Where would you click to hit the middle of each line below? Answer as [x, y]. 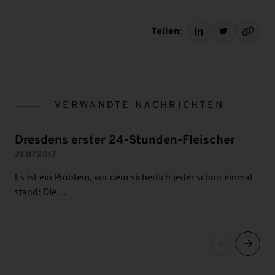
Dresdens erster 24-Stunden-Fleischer [125, 140]
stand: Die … [41, 192]
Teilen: [166, 31]
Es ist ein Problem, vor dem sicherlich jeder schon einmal [134, 177]
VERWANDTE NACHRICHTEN [140, 105]
